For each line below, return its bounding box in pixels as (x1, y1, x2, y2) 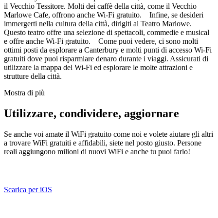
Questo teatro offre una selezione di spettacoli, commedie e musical (4, 28, 209, 36)
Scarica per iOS (4, 185, 52, 194)
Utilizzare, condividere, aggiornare (4, 107, 179, 120)
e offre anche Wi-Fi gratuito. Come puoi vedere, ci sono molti (4, 36, 198, 45)
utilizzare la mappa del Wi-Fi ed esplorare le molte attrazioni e (4, 63, 193, 72)
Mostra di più (4, 88, 45, 97)
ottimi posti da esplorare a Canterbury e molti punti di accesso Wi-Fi (4, 45, 212, 54)
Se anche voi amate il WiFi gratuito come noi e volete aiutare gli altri (4, 129, 213, 138)
